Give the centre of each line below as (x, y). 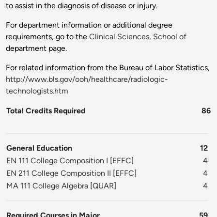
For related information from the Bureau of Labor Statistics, (108, 68)
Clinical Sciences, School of (138, 37)
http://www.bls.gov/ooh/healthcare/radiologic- (87, 79)
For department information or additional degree (89, 25)
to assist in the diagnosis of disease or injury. (82, 6)
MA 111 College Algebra (47, 186)
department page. (36, 48)
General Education (39, 148)
